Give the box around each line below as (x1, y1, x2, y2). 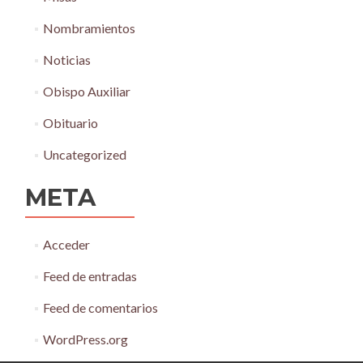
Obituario (42, 115, 98, 131)
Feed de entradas (42, 268, 137, 284)
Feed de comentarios (42, 300, 158, 316)
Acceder (42, 237, 90, 253)
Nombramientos (42, 20, 135, 36)
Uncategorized (42, 147, 126, 163)
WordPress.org (42, 331, 128, 348)
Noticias (42, 52, 91, 68)
